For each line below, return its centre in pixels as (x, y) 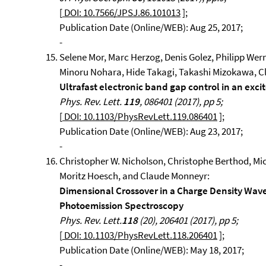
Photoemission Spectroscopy (121, 205)
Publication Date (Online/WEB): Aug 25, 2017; (151, 27)
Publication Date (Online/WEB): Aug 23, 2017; (151, 131)
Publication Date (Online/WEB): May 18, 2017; (152, 250)
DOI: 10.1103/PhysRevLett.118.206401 (140, 235)
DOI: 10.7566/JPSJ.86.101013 (121, 12)
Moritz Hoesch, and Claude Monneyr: (134, 176)
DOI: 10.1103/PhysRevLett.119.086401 (140, 116)
